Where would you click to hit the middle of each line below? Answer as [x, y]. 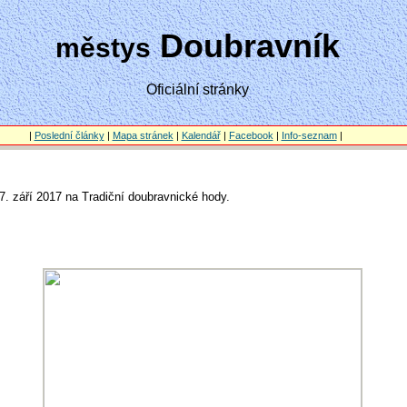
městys [103, 48]
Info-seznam [309, 135]
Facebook [251, 135]
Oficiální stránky [198, 89]
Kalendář [201, 135]
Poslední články [69, 135]
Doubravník [245, 46]
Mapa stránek [143, 135]
